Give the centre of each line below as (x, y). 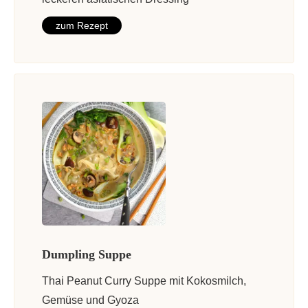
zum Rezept (82, 25)
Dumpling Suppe (87, 254)
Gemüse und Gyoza (90, 300)
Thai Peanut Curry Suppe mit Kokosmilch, (144, 280)
